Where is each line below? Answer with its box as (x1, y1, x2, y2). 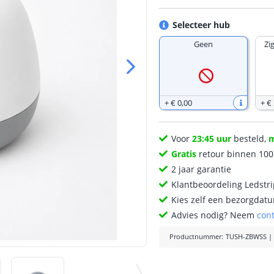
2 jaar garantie (171, 163, 232, 175)
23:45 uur (192, 133, 232, 144)
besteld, (231, 133, 269, 144)
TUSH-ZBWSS (226, 232, 267, 241)
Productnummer (169, 232, 222, 241)
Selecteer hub (172, 19, 230, 31)
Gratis (171, 148, 197, 160)
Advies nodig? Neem (171, 209, 257, 221)
